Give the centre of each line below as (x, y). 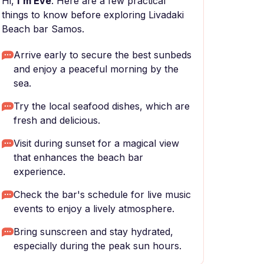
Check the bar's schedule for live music (102, 194)
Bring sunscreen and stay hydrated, (93, 232)
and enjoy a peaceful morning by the (96, 69)
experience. (39, 171)
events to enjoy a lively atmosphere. (94, 209)
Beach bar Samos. (43, 29)
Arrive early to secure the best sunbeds (103, 55)
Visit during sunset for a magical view (96, 143)
